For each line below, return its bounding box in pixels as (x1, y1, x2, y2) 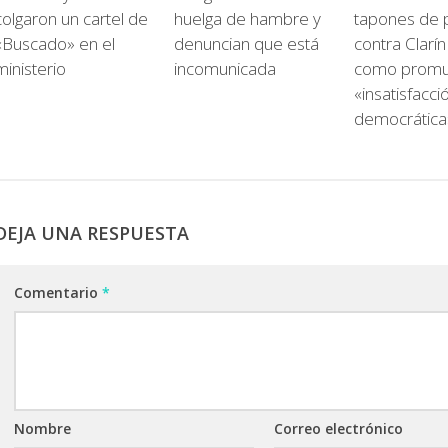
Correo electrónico (274, 419, 403, 439)
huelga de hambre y (173, 7, 321, 30)
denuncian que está (173, 32, 319, 55)
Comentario (14, 283, 102, 303)
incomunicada (173, 57, 276, 80)
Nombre (14, 419, 71, 439)
